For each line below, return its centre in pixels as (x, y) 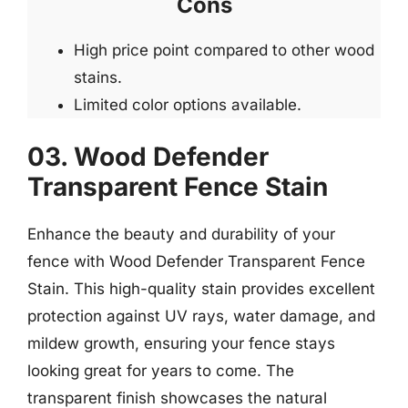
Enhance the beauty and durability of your (181, 234)
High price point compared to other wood (224, 50)
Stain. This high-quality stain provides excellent (201, 288)
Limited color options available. (188, 105)
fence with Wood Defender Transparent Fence (196, 261)
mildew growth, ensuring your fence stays (181, 343)
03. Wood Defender (148, 156)
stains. (98, 77)
